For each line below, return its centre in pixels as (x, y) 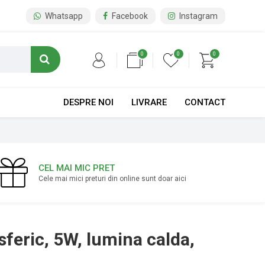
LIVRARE (149, 102)
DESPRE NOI (88, 102)
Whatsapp (63, 16)
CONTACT (205, 102)
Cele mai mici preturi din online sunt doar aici (113, 179)
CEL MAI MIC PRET (77, 168)
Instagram (197, 16)
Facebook (129, 16)
